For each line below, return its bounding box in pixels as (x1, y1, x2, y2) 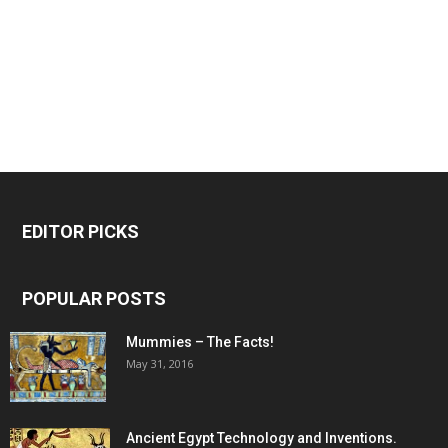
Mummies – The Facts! (126, 334, 274, 351)
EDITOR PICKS (22, 221, 139, 243)
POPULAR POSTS (22, 288, 166, 310)
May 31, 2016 (126, 356, 193, 372)
